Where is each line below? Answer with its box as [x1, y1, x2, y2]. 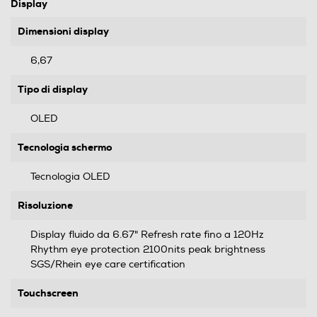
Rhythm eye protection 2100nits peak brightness [30, 243, 265, 255]
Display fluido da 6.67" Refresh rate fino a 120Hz [30, 228, 264, 241]
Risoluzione [18, 198, 73, 212]
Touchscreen [18, 286, 79, 299]
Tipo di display [18, 82, 88, 96]
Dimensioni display [18, 24, 109, 38]
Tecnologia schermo [18, 140, 112, 154]
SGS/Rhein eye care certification [30, 258, 185, 270]
